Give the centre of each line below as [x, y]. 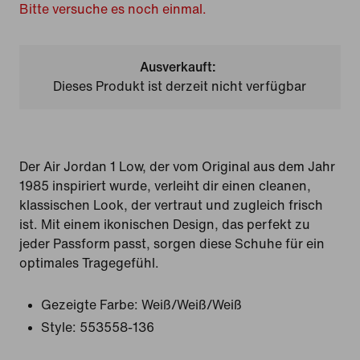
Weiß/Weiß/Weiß [192, 305]
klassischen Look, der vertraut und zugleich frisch [171, 205]
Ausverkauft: [178, 67]
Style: [59, 327]
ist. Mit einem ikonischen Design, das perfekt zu [165, 225]
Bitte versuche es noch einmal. [113, 9]
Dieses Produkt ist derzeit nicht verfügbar [180, 86]
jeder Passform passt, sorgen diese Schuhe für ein [172, 244]
